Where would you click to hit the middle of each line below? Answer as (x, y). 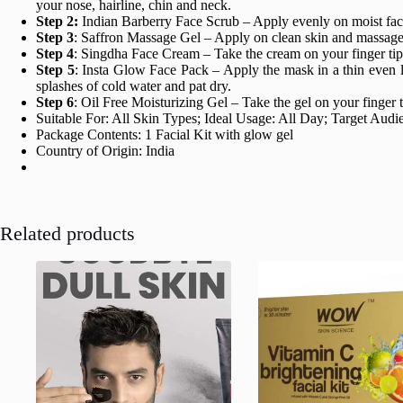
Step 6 (55, 102)
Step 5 (55, 69)
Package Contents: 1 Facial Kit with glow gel (165, 134)
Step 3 (55, 37)
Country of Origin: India (105, 150)
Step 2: (57, 21)
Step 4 (55, 53)
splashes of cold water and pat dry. (134, 85)
